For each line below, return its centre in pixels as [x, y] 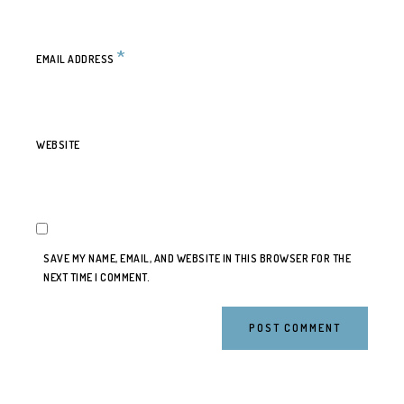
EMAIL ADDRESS [76, 59]
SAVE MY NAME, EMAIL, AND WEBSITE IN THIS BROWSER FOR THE [197, 258]
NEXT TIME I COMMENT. [96, 277]
